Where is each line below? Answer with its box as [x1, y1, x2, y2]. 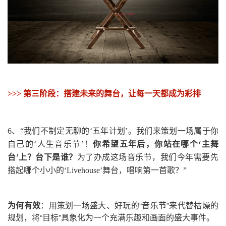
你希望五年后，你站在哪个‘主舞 [93, 139, 219, 148]
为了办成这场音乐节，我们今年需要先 [77, 152, 219, 161]
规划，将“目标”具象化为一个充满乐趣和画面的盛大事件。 [8, 211, 214, 223]
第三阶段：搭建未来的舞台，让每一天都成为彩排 [23, 89, 201, 98]
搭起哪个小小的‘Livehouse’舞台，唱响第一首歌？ [8, 165, 183, 175]
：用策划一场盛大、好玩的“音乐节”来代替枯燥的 [40, 199, 219, 211]
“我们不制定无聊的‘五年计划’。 [20, 126, 137, 135]
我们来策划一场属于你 [136, 126, 219, 135]
